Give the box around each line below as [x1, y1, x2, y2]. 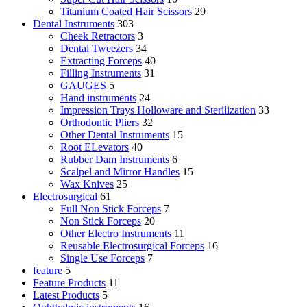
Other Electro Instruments [60, 228, 171, 240]
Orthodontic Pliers [60, 116, 139, 129]
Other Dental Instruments [60, 129, 169, 141]
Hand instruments [60, 92, 136, 104]
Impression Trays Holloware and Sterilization [60, 104, 256, 116]
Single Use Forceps [60, 252, 145, 265]
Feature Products [33, 277, 106, 289]
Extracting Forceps [60, 55, 142, 67]
